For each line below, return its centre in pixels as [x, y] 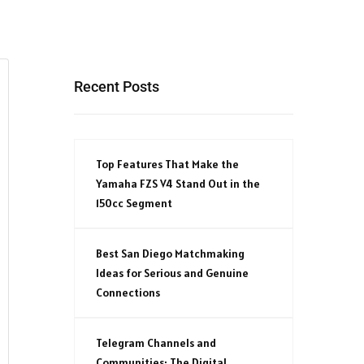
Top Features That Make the [167, 164]
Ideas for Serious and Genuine [172, 273]
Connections [128, 292]
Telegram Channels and [156, 342]
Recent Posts [117, 86]
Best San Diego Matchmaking [170, 253]
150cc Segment [134, 203]
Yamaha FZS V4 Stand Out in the [178, 183]
